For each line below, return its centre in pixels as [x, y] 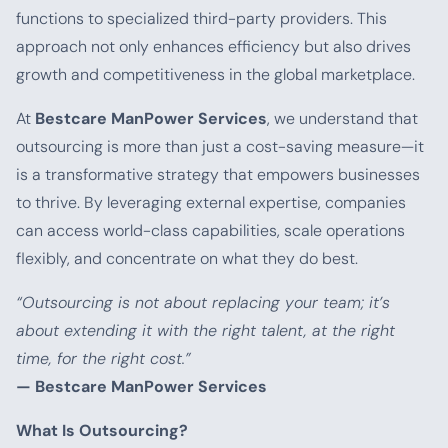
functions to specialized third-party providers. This [201, 18]
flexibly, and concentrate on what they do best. [187, 258]
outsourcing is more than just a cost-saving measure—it [220, 146]
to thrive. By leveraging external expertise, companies [211, 202]
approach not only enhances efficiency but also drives [213, 46]
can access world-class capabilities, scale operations [210, 230]
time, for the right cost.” [103, 358]
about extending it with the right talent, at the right [205, 330]
